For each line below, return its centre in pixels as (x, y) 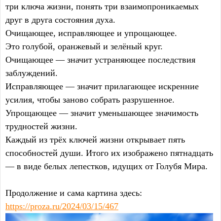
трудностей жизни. (41, 127)
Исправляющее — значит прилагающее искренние (102, 87)
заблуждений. (32, 73)
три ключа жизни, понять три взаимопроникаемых (102, 7)
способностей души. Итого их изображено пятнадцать (109, 153)
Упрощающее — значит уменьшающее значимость (102, 113)
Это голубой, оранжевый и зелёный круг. (84, 47)
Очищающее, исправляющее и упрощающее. (91, 33)
